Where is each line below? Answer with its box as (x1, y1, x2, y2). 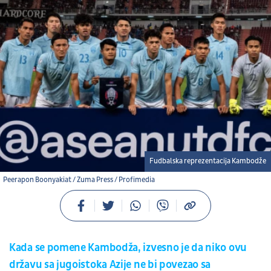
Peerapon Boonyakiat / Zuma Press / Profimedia (3, 175, 155, 184)
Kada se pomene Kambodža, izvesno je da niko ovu (9, 240, 247, 255)
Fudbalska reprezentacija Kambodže (149, 156, 266, 166)
